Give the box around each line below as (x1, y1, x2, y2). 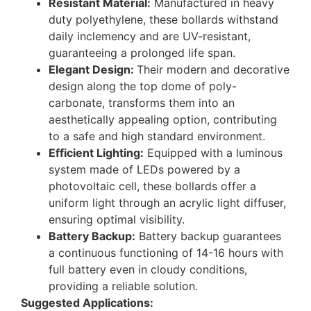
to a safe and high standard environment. (49, 128, 265, 143)
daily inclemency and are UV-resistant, (49, 28, 251, 43)
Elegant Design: (49, 62, 137, 76)
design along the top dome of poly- (49, 78, 237, 93)
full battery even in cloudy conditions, (49, 262, 247, 276)
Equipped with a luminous (144, 145, 283, 160)
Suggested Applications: (21, 295, 153, 310)
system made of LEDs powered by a (49, 162, 240, 176)
